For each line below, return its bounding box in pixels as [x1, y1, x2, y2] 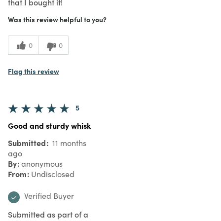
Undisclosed [31, 168, 74, 179]
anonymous [21, 158, 63, 169]
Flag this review [8, 66, 59, 76]
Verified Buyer [24, 190, 74, 201]
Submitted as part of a [8, 208, 88, 220]
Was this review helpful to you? [8, 14, 107, 24]
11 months [50, 137, 86, 148]
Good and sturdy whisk [8, 119, 91, 131]
